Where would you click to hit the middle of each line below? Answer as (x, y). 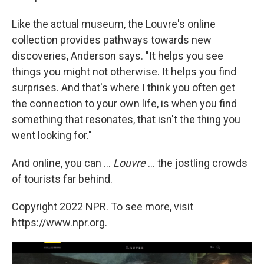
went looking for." (52, 136)
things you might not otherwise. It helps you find (124, 72)
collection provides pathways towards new (112, 40)
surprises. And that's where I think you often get (123, 88)
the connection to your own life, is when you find (124, 104)
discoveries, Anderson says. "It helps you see (118, 56)
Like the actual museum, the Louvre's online (114, 24)
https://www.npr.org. (60, 223)
